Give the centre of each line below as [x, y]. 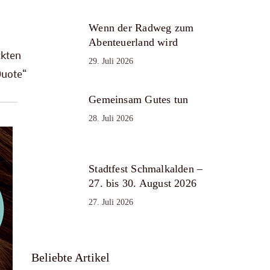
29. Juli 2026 [111, 61]
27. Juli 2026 [111, 202]
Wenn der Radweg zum [141, 27]
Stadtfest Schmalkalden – [146, 168]
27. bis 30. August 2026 [143, 183]
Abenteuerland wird [133, 42]
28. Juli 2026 [111, 118]
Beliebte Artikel [71, 257]
